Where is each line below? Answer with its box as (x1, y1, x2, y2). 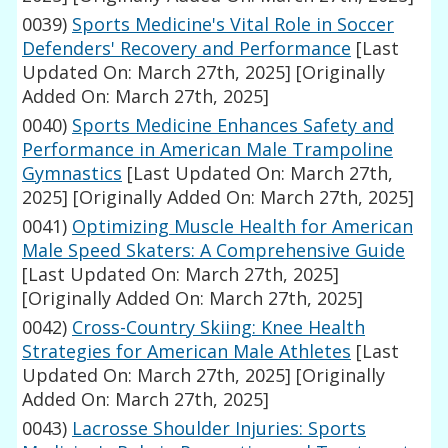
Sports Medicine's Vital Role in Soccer (72, 12, 395, 37)
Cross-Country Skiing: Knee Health (72, 315, 366, 340)
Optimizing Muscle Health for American (72, 214, 414, 239)
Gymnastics (22, 161, 123, 186)
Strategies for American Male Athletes (22, 339, 352, 364)
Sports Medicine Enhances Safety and (72, 113, 395, 138)
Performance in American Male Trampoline (22, 137, 394, 162)
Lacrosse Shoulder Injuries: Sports (72, 416, 367, 441)
